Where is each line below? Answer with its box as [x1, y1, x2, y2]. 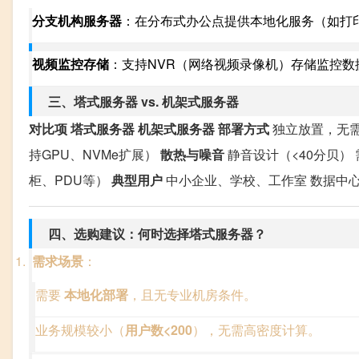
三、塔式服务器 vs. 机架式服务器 [48, 92, 239, 111]
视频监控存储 [32, 54, 109, 74]
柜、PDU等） [29, 171, 111, 190]
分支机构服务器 [32, 11, 122, 30]
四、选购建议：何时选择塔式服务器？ [48, 224, 266, 244]
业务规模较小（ [35, 321, 125, 340]
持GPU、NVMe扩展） [29, 145, 160, 164]
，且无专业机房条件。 [128, 285, 256, 305]
